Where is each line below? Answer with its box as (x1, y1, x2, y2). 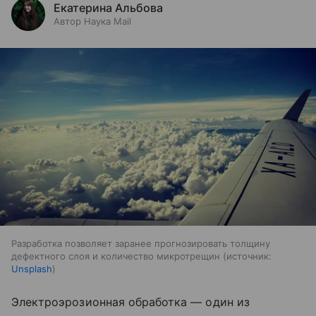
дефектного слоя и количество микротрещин (11, 250, 223, 262)
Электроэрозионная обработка (11, 295, 191, 310)
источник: (226, 250, 272, 262)
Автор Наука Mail (54, 16, 131, 27)
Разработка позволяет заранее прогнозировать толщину (11, 238, 270, 250)
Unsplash (11, 263, 52, 275)
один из (205, 295, 250, 310)
